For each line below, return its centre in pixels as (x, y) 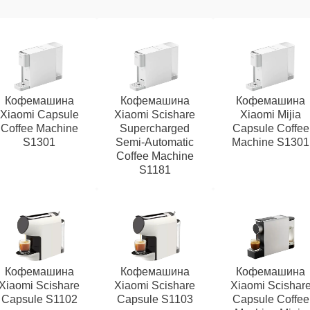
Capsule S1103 (155, 299)
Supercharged (155, 128)
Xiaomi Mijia (271, 115)
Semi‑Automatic (155, 142)
